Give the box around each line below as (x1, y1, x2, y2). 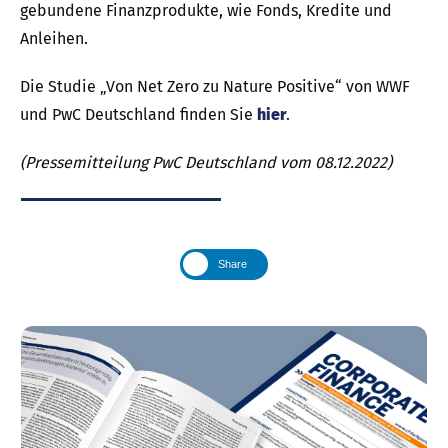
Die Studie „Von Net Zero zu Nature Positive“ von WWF (20, 76, 410, 96)
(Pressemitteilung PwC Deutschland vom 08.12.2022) (20, 152, 392, 172)
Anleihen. (20, 28, 88, 48)
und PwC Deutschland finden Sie (20, 104, 257, 124)
